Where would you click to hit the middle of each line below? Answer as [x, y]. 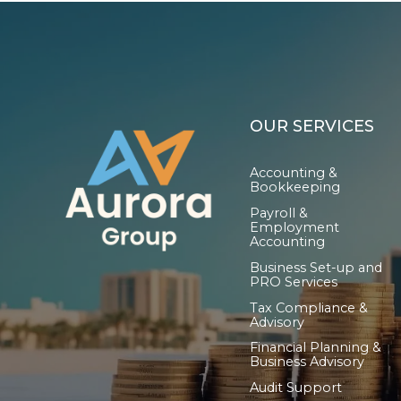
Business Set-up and [316, 267]
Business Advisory [307, 362]
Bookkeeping [294, 188]
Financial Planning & [315, 348]
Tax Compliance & [308, 307]
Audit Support [295, 388]
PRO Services [293, 282]
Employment [294, 227]
